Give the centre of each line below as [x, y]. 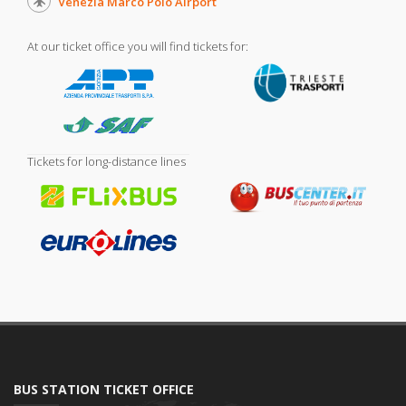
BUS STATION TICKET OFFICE [104, 390]
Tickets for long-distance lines [106, 162]
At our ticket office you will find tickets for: [138, 47]
